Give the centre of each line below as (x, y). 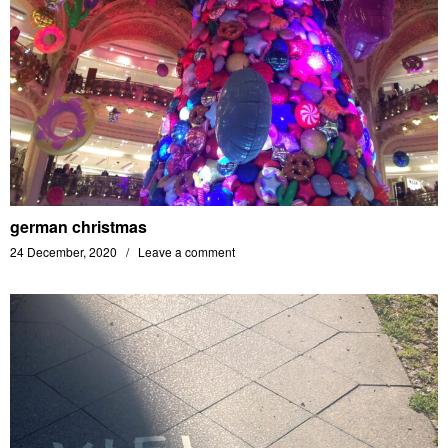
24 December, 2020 (63, 251)
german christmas (78, 226)
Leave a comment (186, 251)
